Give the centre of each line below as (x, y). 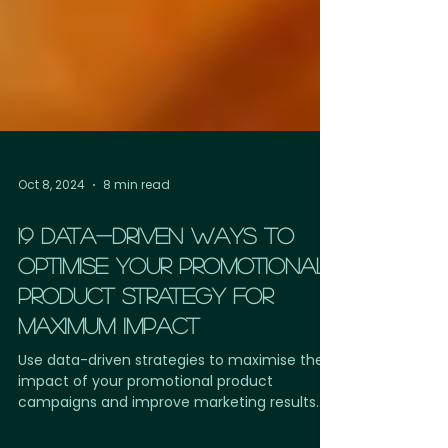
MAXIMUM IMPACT (108, 388)
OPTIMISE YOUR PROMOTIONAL (173, 328)
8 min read (136, 247)
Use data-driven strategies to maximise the (171, 423)
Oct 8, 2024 (51, 247)
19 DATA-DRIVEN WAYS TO (156, 298)
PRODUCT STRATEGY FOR (145, 358)
